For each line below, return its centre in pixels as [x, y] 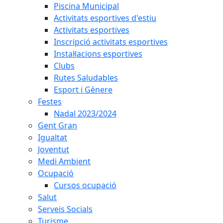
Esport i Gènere [83, 90]
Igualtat [53, 137]
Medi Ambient [64, 161]
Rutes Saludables [86, 78]
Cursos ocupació [85, 185]
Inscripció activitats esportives [111, 42]
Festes [50, 102]
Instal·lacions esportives [98, 54]
